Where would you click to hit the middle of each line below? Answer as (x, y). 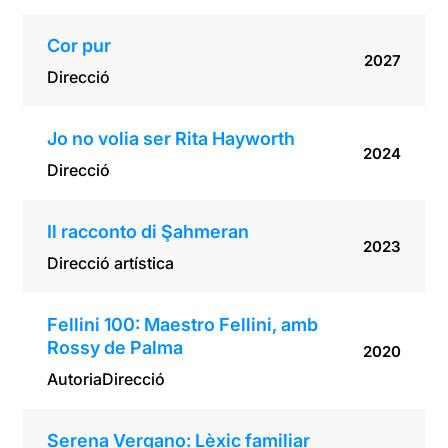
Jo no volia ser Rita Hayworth (171, 139)
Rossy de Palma (115, 348)
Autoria (75, 379)
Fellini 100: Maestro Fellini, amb (183, 325)
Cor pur (79, 46)
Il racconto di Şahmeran (148, 232)
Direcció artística (111, 263)
